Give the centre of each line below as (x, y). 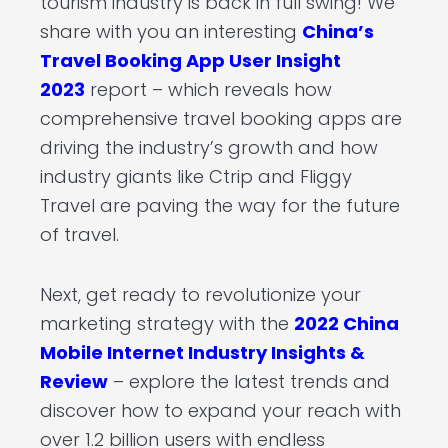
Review (74, 382)
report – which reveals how (208, 89)
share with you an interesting (171, 31)
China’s (338, 31)
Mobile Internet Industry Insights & (202, 353)
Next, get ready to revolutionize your (200, 295)
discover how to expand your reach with (220, 411)
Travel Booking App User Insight (190, 60)
